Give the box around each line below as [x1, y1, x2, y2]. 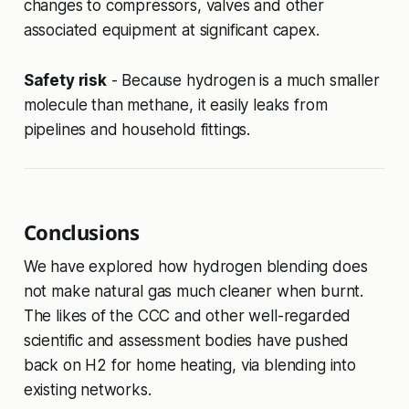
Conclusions [23, 217, 140, 246]
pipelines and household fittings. [23, 120, 251, 139]
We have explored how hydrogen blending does [23, 257, 368, 276]
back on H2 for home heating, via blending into [23, 355, 356, 374]
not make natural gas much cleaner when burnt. [23, 281, 364, 300]
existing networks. [23, 380, 152, 399]
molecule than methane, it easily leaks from [23, 95, 328, 114]
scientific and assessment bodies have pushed [23, 330, 350, 350]
